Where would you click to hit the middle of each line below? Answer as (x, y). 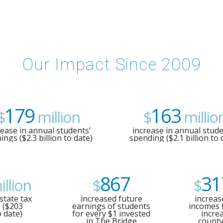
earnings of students (111, 206)
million (57, 117)
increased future (111, 199)
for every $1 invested (111, 214)
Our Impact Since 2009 (111, 65)
